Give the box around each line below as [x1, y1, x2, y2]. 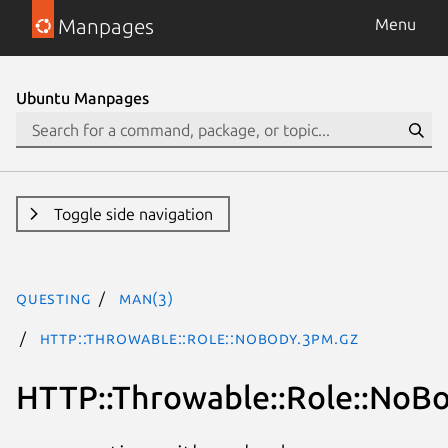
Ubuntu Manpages [16, 89, 149, 107]
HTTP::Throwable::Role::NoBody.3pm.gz [39, 329, 359, 347]
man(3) [119, 289, 174, 307]
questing [16, 289, 92, 307]
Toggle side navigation [53, 205, 213, 223]
